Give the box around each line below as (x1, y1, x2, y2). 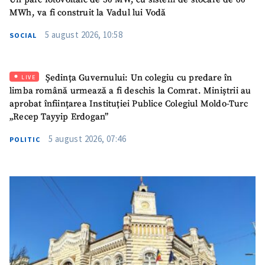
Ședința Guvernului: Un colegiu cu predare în (43, 72, 232, 83)
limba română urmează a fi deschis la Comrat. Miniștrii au (9, 85, 251, 96)
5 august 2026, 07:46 (49, 132, 126, 144)
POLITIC (9, 134, 40, 144)
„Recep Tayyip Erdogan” (9, 111, 109, 122)
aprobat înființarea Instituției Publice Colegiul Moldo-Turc (9, 98, 248, 109)
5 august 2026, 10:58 (45, 29, 122, 41)
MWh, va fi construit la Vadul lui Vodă (9, 7, 166, 19)
